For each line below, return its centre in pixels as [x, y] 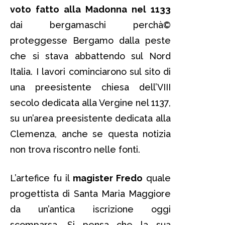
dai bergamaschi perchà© [90, 25]
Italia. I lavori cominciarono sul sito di [90, 71]
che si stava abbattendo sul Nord [90, 56]
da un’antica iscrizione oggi [90, 209]
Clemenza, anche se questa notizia [90, 134]
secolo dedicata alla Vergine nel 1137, [90, 102]
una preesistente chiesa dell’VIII [90, 87]
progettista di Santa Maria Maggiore [90, 193]
